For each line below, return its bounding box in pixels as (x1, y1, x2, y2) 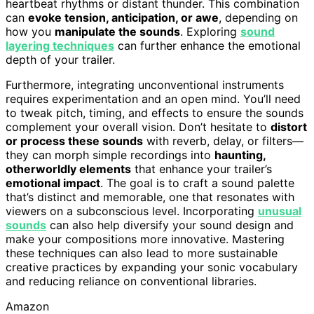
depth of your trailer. (6, 52, 115, 67)
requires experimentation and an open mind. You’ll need (6, 91, 301, 106)
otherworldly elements (6, 161, 131, 176)
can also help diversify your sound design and (46, 217, 294, 232)
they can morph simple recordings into (6, 147, 214, 162)
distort (271, 119, 307, 134)
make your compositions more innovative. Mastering (6, 231, 285, 246)
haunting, (214, 147, 266, 162)
